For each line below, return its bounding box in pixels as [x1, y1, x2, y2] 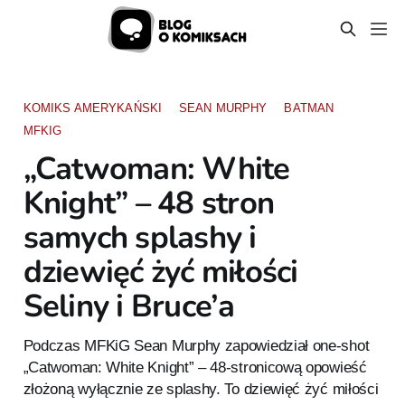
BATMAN [284, 100, 334, 115]
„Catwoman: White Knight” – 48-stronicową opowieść [23, 357, 367, 376]
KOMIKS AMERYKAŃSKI [23, 100, 163, 115]
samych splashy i [23, 215, 257, 259]
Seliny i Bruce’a [23, 284, 235, 327]
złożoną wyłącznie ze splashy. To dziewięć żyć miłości [23, 379, 379, 398]
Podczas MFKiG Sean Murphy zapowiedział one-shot [23, 335, 370, 354]
